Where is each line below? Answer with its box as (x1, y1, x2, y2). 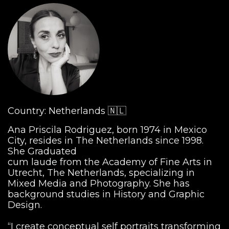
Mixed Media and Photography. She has (8, 177, 190, 189)
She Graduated (8, 145, 77, 157)
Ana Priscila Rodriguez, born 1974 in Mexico (8, 124, 207, 135)
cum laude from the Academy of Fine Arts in (8, 156, 212, 168)
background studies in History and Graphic (8, 188, 204, 200)
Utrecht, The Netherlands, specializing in (8, 167, 195, 178)
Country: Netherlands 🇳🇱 (8, 105, 126, 117)
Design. (8, 199, 42, 211)
